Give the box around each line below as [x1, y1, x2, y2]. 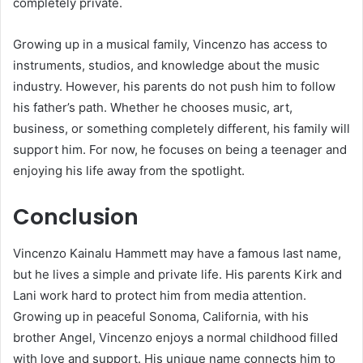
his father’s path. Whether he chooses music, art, [13, 100, 293, 116]
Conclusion [13, 202, 139, 233]
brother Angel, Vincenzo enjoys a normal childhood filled [13, 329, 338, 345]
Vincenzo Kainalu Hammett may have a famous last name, [13, 245, 341, 261]
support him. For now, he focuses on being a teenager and [13, 142, 347, 158]
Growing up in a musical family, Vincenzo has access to [13, 36, 327, 53]
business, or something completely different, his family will [13, 121, 350, 137]
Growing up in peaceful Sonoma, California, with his [13, 308, 309, 324]
